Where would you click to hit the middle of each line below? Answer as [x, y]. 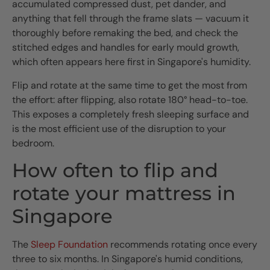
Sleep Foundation [69, 245]
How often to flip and [115, 171]
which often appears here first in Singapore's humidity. [131, 62]
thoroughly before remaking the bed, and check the [125, 33]
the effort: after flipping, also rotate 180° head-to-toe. [130, 99]
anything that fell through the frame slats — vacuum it [130, 19]
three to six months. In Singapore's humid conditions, [127, 259]
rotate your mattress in [124, 193]
